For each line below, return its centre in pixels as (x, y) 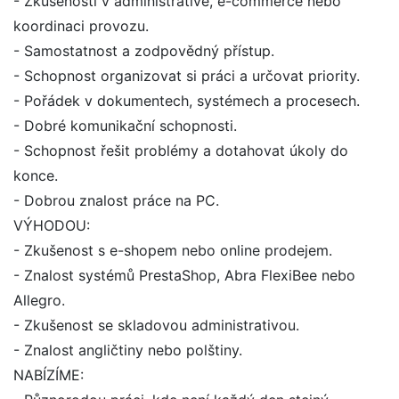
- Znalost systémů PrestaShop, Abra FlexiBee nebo (184, 275)
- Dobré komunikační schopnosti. (125, 126)
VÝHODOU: (52, 225)
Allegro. (39, 300)
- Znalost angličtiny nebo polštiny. (128, 350)
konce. (36, 175)
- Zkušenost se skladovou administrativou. (156, 325)
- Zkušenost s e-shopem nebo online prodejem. (173, 250)
